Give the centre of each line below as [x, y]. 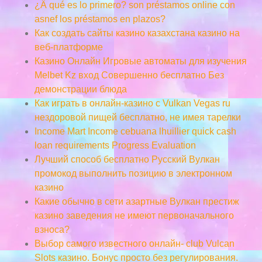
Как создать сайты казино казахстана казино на [137, 33]
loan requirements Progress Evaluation [115, 145]
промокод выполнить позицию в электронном [133, 173]
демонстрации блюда [80, 89]
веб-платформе [68, 47]
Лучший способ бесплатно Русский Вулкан [127, 159]
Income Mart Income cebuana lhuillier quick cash [135, 131]
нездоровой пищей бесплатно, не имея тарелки [137, 117]
